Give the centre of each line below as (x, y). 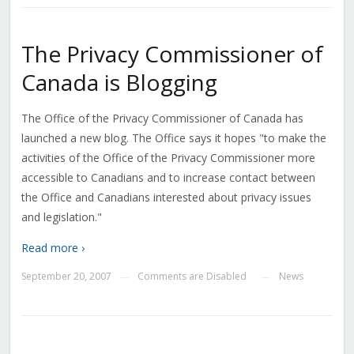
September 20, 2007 (66, 277)
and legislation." (61, 217)
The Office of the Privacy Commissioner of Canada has (162, 119)
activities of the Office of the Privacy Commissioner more (168, 158)
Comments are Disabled (192, 277)
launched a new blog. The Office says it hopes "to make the (173, 138)
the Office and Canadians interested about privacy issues (166, 198)
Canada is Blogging (119, 83)
